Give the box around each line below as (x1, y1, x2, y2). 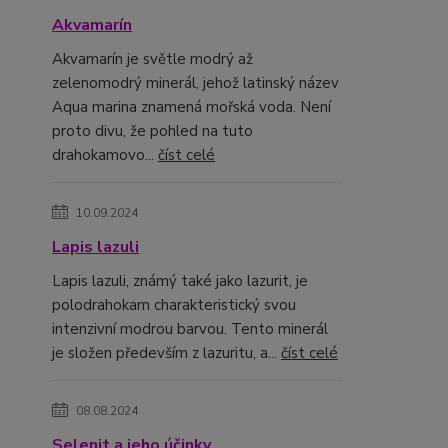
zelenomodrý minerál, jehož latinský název (52, 73, 339, 93)
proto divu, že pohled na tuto (52, 121, 253, 141)
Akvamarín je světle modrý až (52, 49, 253, 69)
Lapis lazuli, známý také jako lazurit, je (52, 271, 308, 291)
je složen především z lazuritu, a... (52, 343, 281, 363)
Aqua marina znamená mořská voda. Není (52, 97, 331, 117)
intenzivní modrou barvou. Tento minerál (52, 319, 328, 339)
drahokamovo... (52, 145, 158, 165)
